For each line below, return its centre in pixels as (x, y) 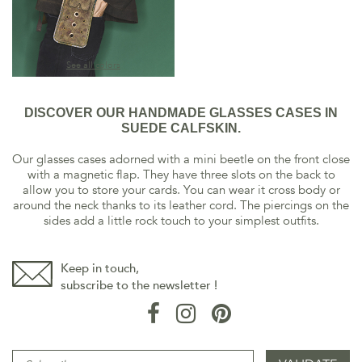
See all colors (93, 65)
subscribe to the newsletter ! (139, 285)
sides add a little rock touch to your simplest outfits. (181, 221)
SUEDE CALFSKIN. (181, 128)
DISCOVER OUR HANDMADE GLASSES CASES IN (181, 113)
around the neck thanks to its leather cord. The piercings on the (181, 205)
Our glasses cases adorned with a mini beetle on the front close (181, 159)
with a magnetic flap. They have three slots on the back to (181, 175)
